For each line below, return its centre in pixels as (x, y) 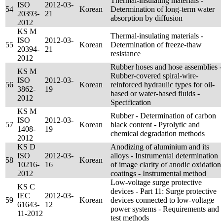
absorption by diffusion (147, 18)
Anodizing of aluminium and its (160, 147)
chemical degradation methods (158, 133)
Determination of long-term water (163, 9)
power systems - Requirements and (165, 209)
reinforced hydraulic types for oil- (163, 85)
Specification (131, 102)
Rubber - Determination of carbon (163, 116)
